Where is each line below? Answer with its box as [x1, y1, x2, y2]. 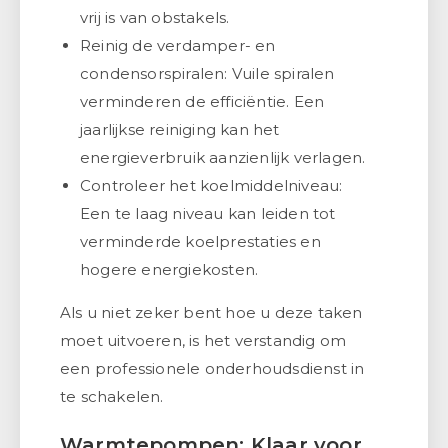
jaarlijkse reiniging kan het [80, 119, 280, 139]
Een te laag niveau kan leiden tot [80, 203, 336, 223]
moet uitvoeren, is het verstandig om [60, 330, 347, 350]
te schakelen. [60, 386, 164, 406]
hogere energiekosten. [80, 259, 259, 279]
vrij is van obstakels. [80, 7, 230, 27]
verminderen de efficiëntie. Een [80, 91, 325, 111]
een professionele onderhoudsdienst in [60, 358, 365, 378]
